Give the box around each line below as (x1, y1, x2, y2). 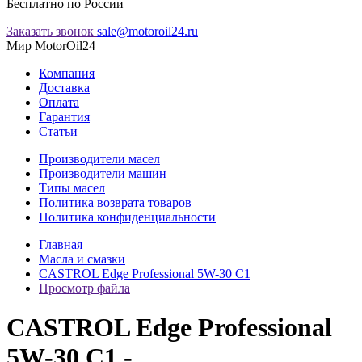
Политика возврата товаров (39, 196, 192, 209)
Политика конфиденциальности (39, 210, 216, 224)
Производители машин (39, 166, 166, 180)
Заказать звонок (6, 24, 94, 38)
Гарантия (39, 110, 90, 124)
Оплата (39, 95, 79, 109)
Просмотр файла (39, 281, 130, 295)
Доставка (39, 81, 90, 95)
